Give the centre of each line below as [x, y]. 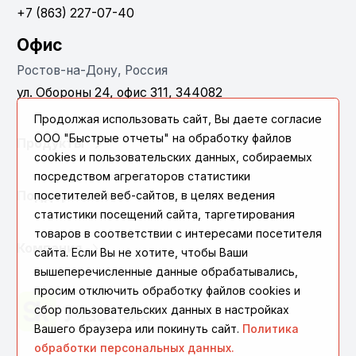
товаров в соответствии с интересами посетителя [178, 233]
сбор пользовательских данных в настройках [162, 310]
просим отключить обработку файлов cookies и [167, 290]
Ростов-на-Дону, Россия [92, 71]
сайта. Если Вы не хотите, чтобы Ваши [141, 252]
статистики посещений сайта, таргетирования [164, 214]
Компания [49, 249]
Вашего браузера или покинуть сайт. [138, 329]
